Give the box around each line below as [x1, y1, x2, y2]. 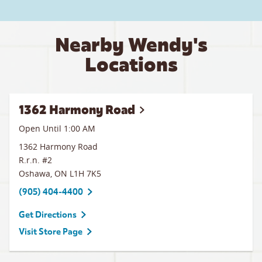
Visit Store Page [19, 226, 82, 237]
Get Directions [19, 209, 77, 220]
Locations [84, 52, 178, 77]
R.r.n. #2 [19, 154, 52, 166]
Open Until [19, 123, 64, 134]
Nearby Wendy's [54, 32, 208, 57]
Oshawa [19, 168, 50, 179]
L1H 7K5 [70, 168, 101, 179]
